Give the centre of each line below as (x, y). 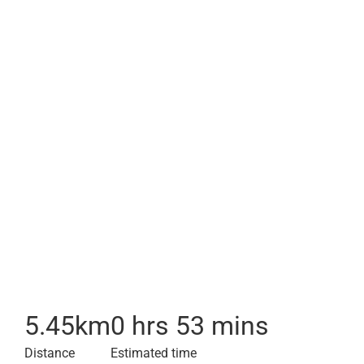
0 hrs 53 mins (190, 326)
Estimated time (154, 353)
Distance (50, 353)
